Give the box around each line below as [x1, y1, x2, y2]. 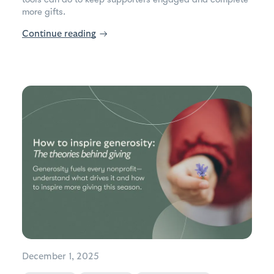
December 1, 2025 [22, 251, 99, 261]
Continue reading [22, 29, 96, 39]
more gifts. [22, 6, 65, 17]
